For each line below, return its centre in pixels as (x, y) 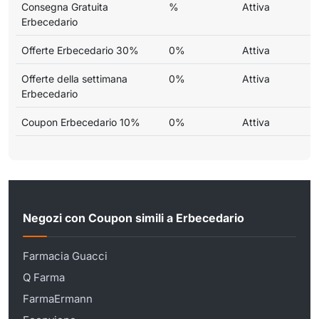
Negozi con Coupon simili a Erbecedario (134, 218)
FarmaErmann (58, 298)
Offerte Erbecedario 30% (80, 50)
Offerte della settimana (74, 78)
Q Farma (44, 277)
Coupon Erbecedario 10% (81, 122)
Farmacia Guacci (65, 256)
